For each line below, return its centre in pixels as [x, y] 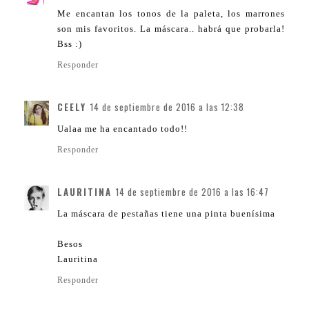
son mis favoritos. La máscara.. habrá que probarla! [171, 28]
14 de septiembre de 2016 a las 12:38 [167, 107]
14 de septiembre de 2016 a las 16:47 [192, 191]
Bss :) [70, 43]
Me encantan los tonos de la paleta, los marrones [171, 13]
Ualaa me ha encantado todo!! [122, 128]
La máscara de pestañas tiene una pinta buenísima [166, 213]
